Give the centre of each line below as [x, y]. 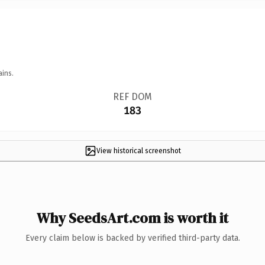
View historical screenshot [138, 151]
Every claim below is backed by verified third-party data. [132, 238]
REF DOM [132, 96]
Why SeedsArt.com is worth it [132, 218]
